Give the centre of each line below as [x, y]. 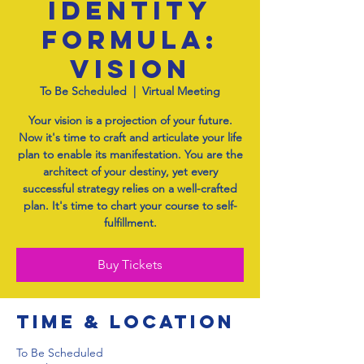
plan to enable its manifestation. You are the [130, 154]
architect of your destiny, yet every [130, 171]
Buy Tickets [130, 264]
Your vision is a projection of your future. [130, 120]
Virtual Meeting [181, 91]
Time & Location [126, 322]
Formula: [130, 40]
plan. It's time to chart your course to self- [130, 206]
